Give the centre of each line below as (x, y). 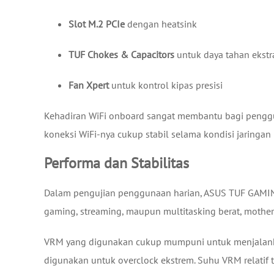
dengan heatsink (161, 24)
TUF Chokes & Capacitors (121, 54)
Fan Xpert (89, 85)
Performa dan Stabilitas (117, 163)
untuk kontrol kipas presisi (166, 85)
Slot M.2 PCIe (97, 24)
